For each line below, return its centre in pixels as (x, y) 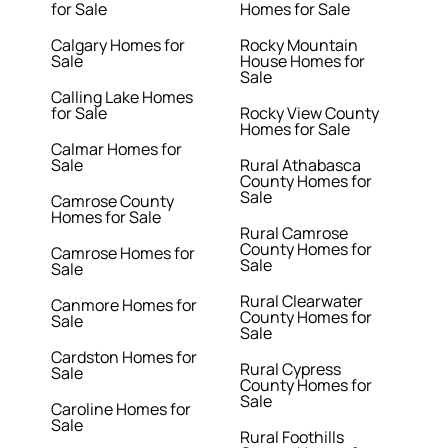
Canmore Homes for (124, 305)
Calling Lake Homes (122, 97)
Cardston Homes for (124, 357)
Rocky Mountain (298, 45)
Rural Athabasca (300, 165)
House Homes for (302, 61)
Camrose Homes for (123, 253)
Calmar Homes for (117, 149)
